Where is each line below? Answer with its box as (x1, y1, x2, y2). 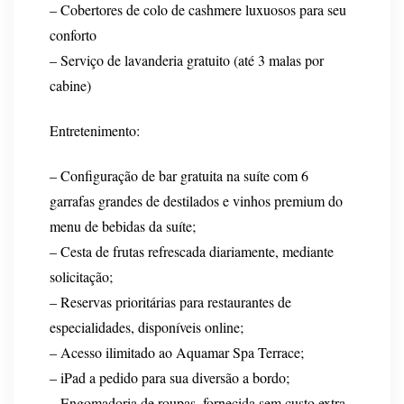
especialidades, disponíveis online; (50, 317, 243, 336)
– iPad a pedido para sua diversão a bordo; (50, 367, 289, 387)
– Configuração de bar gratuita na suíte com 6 (50, 165, 308, 185)
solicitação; (50, 266, 113, 286)
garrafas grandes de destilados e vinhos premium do (50, 190, 343, 210)
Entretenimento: (50, 120, 140, 140)
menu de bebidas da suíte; (50, 216, 196, 235)
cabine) (50, 75, 91, 95)
